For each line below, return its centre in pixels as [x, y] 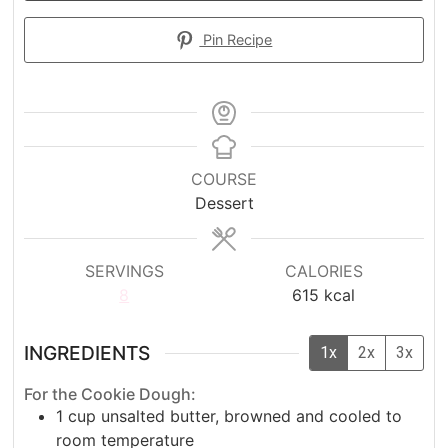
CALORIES [323, 271]
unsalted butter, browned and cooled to [252, 416]
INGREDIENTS [87, 353]
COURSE [224, 179]
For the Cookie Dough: [110, 394]
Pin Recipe [236, 40]
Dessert [224, 203]
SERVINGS [124, 271]
